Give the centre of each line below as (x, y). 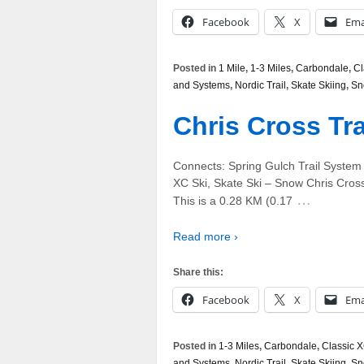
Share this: (198, 273)
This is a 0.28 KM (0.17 (233, 201)
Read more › (206, 236)
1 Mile (232, 69)
